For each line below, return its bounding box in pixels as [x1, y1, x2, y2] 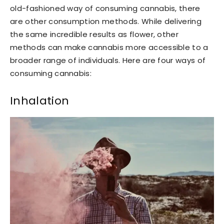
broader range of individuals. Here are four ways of [10, 55, 206, 66]
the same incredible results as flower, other [10, 29, 179, 40]
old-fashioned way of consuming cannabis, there [10, 3, 200, 14]
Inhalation [10, 93, 69, 109]
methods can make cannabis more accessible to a [10, 42, 208, 53]
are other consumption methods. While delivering [10, 16, 202, 27]
